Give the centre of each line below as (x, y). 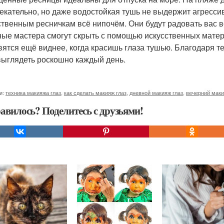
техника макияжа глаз (33, 92)
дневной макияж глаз (156, 92)
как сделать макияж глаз (95, 92)
